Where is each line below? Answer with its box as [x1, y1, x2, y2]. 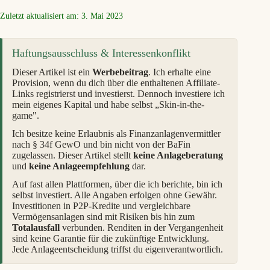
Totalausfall [12, 222, 60, 233]
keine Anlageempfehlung [29, 161, 130, 172]
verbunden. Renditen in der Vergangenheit [60, 222, 223, 233]
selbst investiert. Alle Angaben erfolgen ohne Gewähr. [12, 190, 217, 201]
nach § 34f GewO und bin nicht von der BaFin [12, 139, 190, 150]
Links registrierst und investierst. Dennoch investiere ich [12, 89, 225, 99]
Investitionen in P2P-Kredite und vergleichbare [12, 201, 190, 212]
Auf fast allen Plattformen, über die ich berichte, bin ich [12, 179, 222, 190]
